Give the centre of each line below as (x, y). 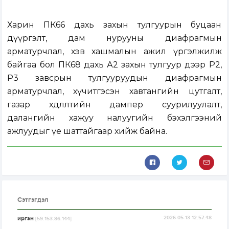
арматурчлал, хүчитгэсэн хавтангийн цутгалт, (114, 91)
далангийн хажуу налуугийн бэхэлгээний (114, 118)
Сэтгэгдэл (33, 200)
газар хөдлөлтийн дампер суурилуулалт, (114, 105)
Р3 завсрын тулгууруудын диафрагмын (114, 78)
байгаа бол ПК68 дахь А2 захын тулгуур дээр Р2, (114, 65)
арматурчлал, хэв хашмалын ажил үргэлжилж (114, 52)
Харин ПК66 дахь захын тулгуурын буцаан (114, 25)
